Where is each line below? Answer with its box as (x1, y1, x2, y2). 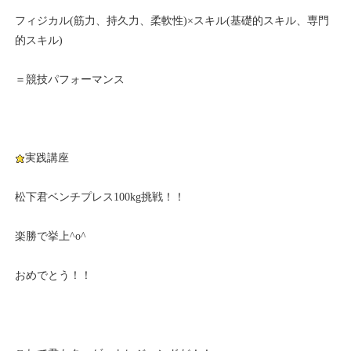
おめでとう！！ (15, 270, 92, 281)
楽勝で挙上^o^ (15, 230, 87, 242)
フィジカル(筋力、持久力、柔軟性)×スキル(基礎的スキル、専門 (15, 15, 330, 27)
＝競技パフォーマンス (15, 74, 125, 85)
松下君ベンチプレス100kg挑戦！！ (15, 191, 186, 203)
